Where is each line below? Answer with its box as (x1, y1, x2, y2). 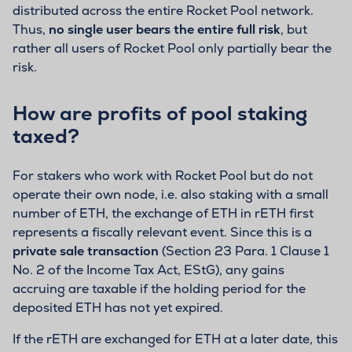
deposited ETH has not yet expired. (13, 299, 223, 316)
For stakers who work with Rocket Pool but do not (13, 167, 313, 184)
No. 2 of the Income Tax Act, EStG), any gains (13, 261, 284, 278)
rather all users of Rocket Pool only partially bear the (13, 39, 332, 57)
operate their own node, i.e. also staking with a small (13, 185, 328, 203)
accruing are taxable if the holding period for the (13, 280, 306, 297)
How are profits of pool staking (13, 100, 307, 126)
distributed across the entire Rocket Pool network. (13, 2, 313, 19)
